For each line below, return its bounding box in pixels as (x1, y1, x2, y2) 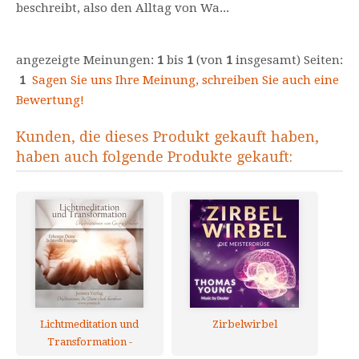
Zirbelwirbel (212, 318, 277, 330)
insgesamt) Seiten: (232, 53, 343, 67)
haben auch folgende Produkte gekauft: (16, 148, 292, 165)
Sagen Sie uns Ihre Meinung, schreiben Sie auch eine (32, 73, 339, 87)
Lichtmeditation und (40, 318, 139, 330)
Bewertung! (16, 93, 84, 107)
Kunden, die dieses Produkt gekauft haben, (16, 128, 319, 145)
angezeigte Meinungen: (16, 53, 157, 67)
